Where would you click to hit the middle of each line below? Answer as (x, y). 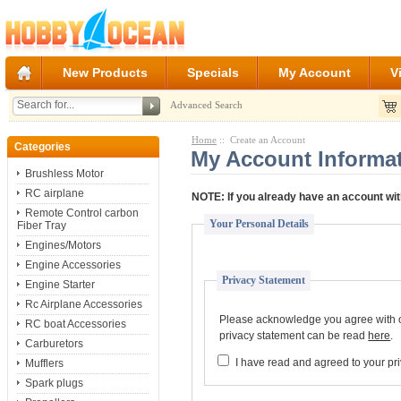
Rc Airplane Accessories (83, 305)
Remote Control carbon (81, 213)
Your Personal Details (260, 223)
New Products (105, 72)
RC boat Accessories (75, 324)
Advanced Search (206, 104)
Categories (42, 146)
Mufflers (44, 364)
